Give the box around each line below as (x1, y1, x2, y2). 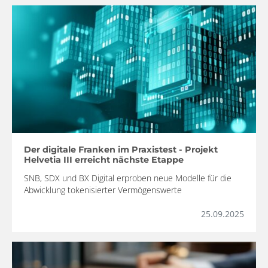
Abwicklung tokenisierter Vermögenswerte (24, 184, 182, 196)
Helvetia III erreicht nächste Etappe (24, 154, 184, 165)
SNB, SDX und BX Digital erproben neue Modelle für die (24, 172, 232, 184)
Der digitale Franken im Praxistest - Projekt (24, 144, 218, 155)
